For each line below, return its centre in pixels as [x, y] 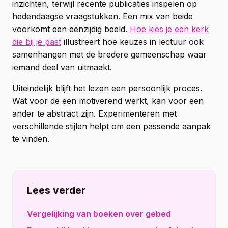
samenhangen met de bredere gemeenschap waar [109, 54]
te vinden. [31, 139]
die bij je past [37, 41]
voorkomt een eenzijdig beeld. [71, 29]
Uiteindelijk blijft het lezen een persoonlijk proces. [107, 88]
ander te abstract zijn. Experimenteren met [94, 113]
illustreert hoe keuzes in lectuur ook [132, 41]
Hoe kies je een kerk [169, 29]
